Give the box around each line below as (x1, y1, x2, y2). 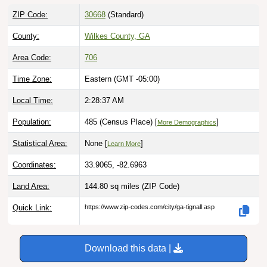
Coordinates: (13, 160, 56, 170)
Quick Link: (13, 203, 52, 213)
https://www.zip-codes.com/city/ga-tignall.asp (85, 203, 215, 211)
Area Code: (13, 53, 51, 63)
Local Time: (13, 96, 53, 105)
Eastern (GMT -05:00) (85, 74, 160, 84)
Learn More (107, 140, 141, 148)
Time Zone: (13, 74, 52, 84)
